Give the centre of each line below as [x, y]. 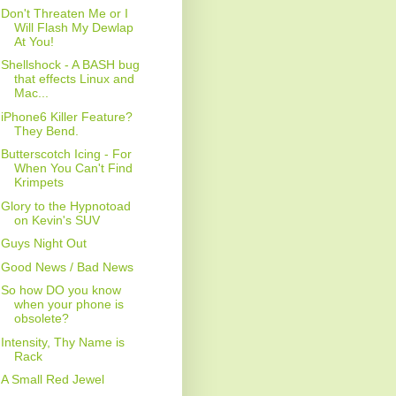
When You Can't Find [73, 168]
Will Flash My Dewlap [73, 27]
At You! [34, 41]
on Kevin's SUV [57, 220]
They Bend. [46, 130]
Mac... [31, 93]
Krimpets [38, 183]
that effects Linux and [74, 79]
